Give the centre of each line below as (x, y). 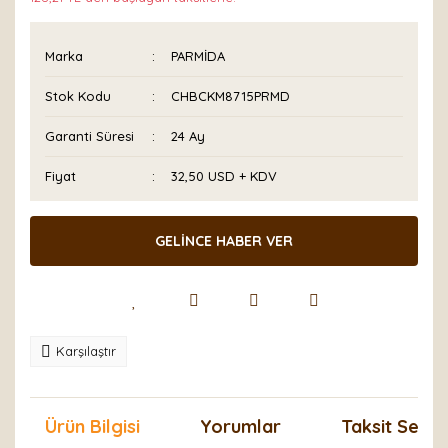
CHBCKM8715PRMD (231, 96)
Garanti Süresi (89, 136)
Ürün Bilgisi (92, 426)
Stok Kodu (78, 96)
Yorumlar (240, 426)
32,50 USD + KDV (224, 176)
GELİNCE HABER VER (224, 240)
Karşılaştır (86, 351)
